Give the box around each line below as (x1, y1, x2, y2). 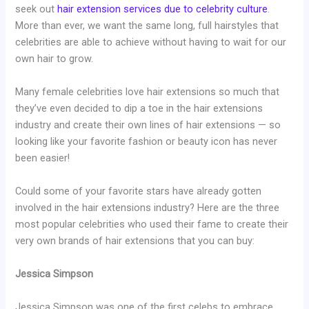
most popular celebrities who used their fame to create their (15, 218, 289, 231)
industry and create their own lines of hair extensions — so (15, 119, 281, 132)
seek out (15, 3, 58, 16)
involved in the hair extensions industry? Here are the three (15, 201, 280, 215)
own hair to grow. (15, 52, 94, 66)
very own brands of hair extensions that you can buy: (15, 235, 255, 248)
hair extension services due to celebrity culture (57, 3, 268, 16)
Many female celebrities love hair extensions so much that (15, 86, 280, 99)
